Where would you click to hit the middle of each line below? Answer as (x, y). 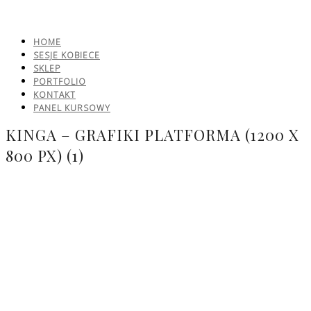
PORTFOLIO (60, 82)
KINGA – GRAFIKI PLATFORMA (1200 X (152, 134)
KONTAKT (54, 95)
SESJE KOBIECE (67, 55)
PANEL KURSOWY (72, 108)
